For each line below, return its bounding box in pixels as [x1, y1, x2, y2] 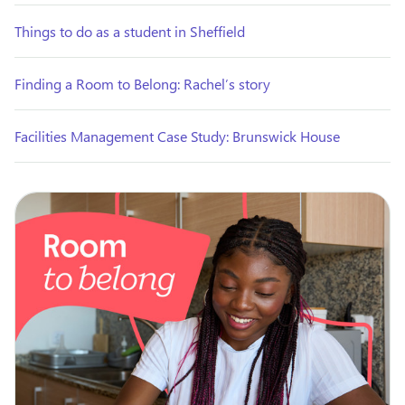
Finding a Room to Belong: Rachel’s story [14, 73, 270, 93]
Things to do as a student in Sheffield [14, 21, 245, 41]
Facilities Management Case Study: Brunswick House [14, 126, 340, 146]
